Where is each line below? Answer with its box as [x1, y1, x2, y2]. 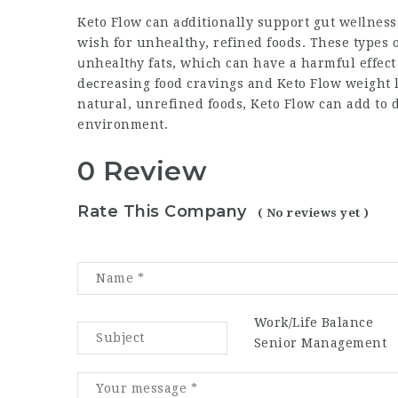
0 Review [77, 155, 207, 187]
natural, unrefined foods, [77, 97, 251, 111]
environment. [77, 117, 168, 131]
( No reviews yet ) [257, 205, 370, 219]
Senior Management [253, 335, 387, 350]
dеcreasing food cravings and [77, 76, 277, 91]
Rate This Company [77, 201, 247, 221]
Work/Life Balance [253, 314, 374, 330]
